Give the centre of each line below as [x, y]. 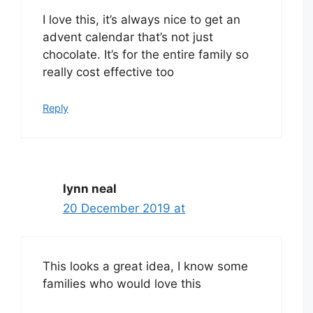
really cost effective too [108, 72]
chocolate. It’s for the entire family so [146, 55]
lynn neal [90, 188]
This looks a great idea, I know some [145, 267]
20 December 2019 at [124, 208]
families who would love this [122, 284]
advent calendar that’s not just [128, 37]
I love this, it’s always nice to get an [141, 20]
